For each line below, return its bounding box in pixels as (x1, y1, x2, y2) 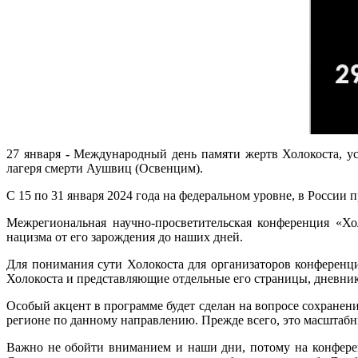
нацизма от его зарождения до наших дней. (6, 229, 243, 244)
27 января (6, 146, 61, 161)
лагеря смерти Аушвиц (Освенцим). (6, 161, 203, 175)
